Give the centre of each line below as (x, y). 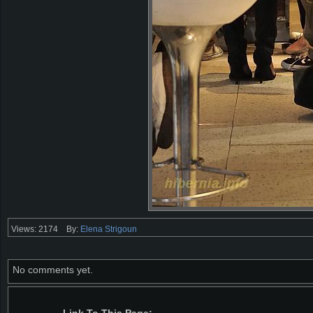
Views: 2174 (35, 229)
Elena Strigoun (108, 229)
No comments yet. (53, 270)
